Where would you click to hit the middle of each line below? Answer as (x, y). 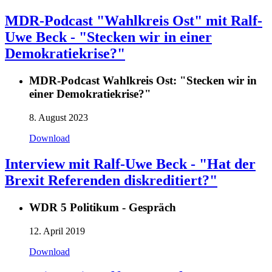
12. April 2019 (57, 231)
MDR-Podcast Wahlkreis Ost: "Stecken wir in (143, 81)
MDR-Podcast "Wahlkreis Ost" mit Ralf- (134, 21)
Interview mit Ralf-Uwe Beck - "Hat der (130, 164)
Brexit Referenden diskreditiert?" (111, 180)
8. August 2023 (59, 118)
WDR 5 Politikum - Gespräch (103, 207)
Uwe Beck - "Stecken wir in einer (108, 37)
